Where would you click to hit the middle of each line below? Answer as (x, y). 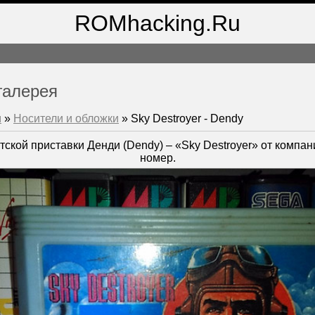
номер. (158, 158)
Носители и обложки (66, 119)
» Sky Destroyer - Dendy (181, 119)
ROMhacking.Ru (157, 23)
